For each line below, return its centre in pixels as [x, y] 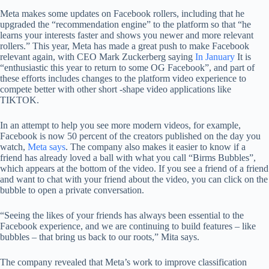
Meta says [47, 147]
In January [215, 57]
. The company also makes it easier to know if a [156, 147]
